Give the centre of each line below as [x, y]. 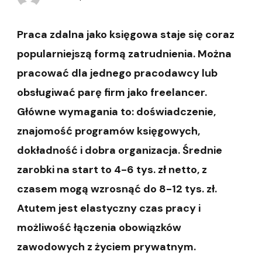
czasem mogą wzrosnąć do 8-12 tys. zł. [117, 189]
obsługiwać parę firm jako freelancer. [112, 93]
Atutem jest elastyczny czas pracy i [109, 208]
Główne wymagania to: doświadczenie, [116, 112]
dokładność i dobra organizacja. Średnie [120, 151]
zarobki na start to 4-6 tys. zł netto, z [112, 170]
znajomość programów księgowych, [108, 131]
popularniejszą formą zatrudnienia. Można [124, 54]
